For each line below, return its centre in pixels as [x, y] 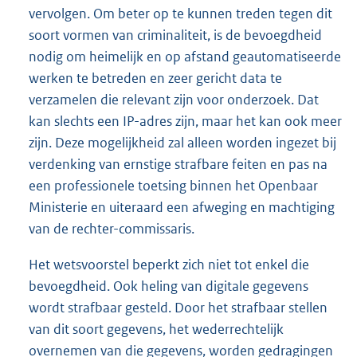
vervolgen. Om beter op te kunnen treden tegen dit [180, 14]
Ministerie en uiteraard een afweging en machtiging [182, 208]
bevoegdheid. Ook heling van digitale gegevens [169, 286]
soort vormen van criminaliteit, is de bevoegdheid [175, 35]
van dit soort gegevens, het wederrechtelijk [156, 330]
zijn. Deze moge [75, 143]
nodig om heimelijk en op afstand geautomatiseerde [185, 57]
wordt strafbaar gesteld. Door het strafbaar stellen [178, 308]
